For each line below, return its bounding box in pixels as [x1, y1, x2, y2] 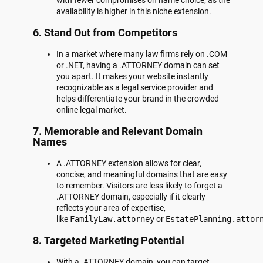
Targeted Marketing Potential [44, 234, 184, 247]
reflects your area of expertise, [56, 203, 166, 213]
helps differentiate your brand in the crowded [56, 94, 219, 104]
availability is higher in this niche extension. [56, 6, 211, 16]
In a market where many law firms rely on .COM [56, 49, 227, 59]
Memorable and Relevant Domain [44, 125, 203, 138]
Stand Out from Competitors [44, 26, 177, 39]
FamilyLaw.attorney [70, 214, 154, 224]
